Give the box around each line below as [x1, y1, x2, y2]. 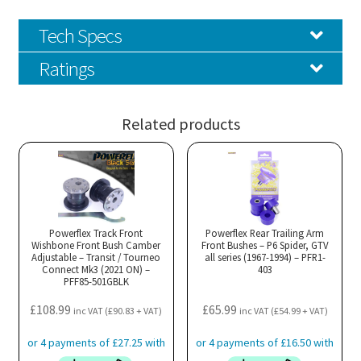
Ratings [38, 56, 94, 82]
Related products [121, 114, 240, 135]
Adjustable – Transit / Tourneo [31, 251, 161, 264]
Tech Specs [38, 23, 122, 49]
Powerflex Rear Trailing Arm [205, 226, 325, 240]
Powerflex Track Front [49, 226, 143, 240]
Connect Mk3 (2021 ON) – [42, 263, 151, 276]
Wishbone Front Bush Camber [31, 239, 161, 252]
